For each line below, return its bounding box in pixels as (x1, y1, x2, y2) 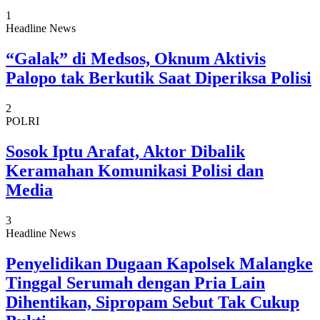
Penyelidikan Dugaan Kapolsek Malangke (6, 254, 313, 273)
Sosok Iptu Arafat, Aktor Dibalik (6, 142, 245, 161)
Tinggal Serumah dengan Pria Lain (6, 273, 265, 292)
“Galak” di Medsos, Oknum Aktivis (6, 49, 266, 69)
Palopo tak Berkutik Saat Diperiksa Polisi (6, 69, 311, 88)
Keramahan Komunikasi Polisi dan (6, 161, 264, 181)
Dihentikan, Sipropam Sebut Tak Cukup (6, 292, 299, 311)
